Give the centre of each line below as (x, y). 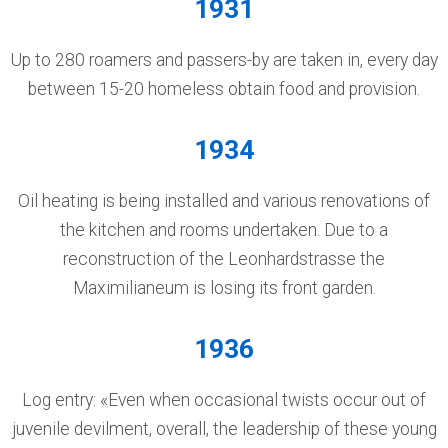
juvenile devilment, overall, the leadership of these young (224, 429)
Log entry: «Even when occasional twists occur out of (224, 400)
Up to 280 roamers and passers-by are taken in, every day (224, 60)
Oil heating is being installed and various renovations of (224, 201)
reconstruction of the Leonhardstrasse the (224, 259)
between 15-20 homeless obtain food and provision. (224, 89)
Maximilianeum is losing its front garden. (224, 288)
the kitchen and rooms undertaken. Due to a (224, 230)
